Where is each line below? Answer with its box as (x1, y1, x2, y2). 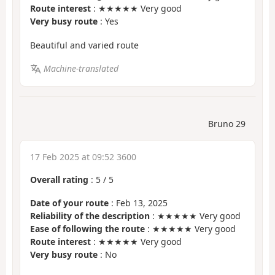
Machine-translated (43, 63, 118, 75)
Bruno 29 (208, 117, 246, 130)
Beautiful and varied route (30, 39, 139, 51)
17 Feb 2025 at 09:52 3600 (30, 150, 136, 163)
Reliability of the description (30, 210, 150, 222)
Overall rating (30, 173, 88, 185)
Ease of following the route (30, 223, 145, 235)
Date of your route (30, 197, 109, 209)
